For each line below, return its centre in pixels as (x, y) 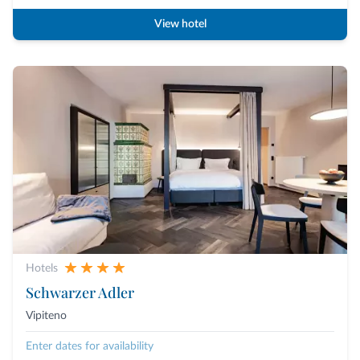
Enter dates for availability (90, 347)
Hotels (42, 269)
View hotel (180, 25)
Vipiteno (46, 316)
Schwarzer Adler (80, 293)
